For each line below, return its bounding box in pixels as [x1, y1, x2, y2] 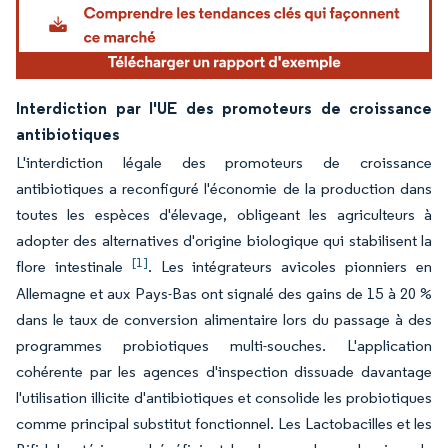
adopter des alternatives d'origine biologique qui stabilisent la [16, 231, 432, 251]
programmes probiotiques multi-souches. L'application [16, 336, 432, 356]
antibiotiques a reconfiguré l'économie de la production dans [16, 179, 432, 199]
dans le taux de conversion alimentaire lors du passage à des [16, 310, 432, 330]
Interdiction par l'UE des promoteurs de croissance [16, 98, 432, 119]
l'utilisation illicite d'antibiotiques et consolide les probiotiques [16, 388, 432, 408]
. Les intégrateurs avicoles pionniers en [147, 257, 433, 277]
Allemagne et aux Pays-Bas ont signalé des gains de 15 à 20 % [16, 284, 432, 304]
